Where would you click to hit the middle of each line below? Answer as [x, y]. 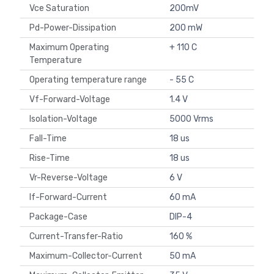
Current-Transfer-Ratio [78, 237]
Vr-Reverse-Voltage [70, 178]
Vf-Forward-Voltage [72, 100]
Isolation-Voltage [65, 119]
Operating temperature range [90, 80]
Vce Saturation [61, 9]
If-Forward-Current [70, 198]
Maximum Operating [69, 48]
